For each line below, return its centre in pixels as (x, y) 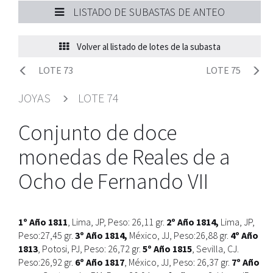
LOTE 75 (223, 70)
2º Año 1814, (193, 222)
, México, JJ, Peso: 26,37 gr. (178, 262)
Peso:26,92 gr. (47, 262)
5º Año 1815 (167, 249)
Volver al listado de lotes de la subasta (147, 47)
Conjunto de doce (97, 133)
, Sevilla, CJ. (215, 249)
